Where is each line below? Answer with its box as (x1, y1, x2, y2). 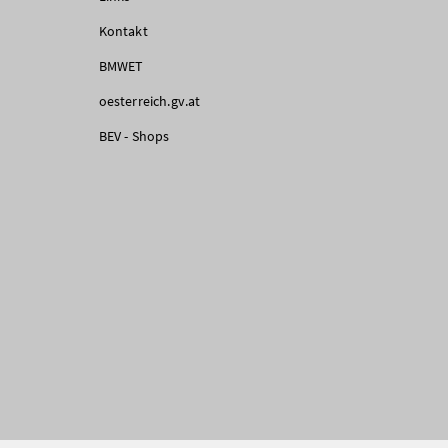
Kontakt (98, 21, 148, 40)
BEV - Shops (98, 126, 170, 145)
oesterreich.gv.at (98, 91, 201, 110)
